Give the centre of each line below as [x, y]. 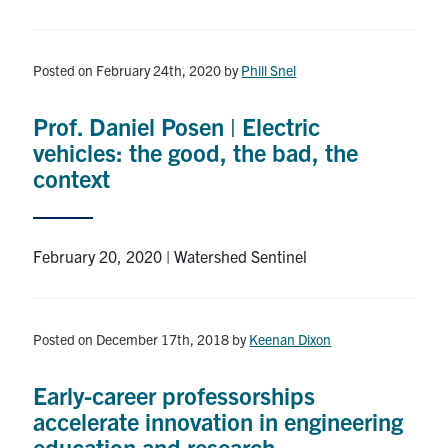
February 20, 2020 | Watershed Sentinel [170, 255]
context [72, 177]
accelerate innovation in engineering [218, 420]
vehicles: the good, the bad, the [196, 151]
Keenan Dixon [290, 338]
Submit [378, 44]
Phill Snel [269, 69]
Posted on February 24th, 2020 [127, 69]
